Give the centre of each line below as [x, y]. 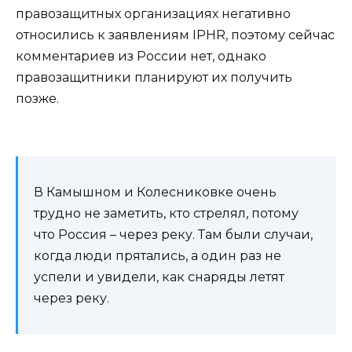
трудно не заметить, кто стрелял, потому [166, 213]
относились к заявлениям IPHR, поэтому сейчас [175, 35]
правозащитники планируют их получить [154, 78]
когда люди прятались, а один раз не [158, 255]
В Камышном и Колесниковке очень [155, 192]
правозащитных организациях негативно [153, 14]
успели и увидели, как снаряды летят [159, 277]
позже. [37, 99]
